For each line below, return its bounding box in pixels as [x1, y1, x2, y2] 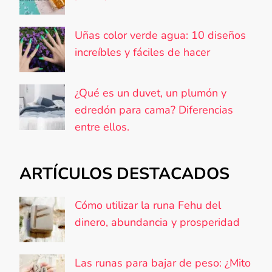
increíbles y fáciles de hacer [75, 45, 210, 60]
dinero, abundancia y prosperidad [75, 214, 240, 229]
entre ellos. [75, 120, 129, 135]
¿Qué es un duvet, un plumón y [75, 86, 226, 101]
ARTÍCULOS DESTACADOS [19, 163, 229, 186]
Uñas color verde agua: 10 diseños [75, 28, 246, 43]
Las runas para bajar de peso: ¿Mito [75, 255, 251, 270]
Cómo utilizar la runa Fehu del [75, 197, 221, 212]
